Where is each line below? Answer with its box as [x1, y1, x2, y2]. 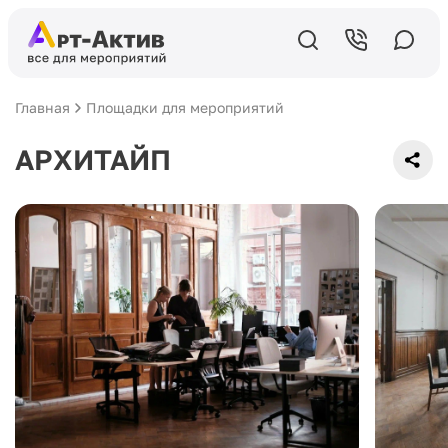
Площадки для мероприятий [86, 99, 284, 116]
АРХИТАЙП [15, 143, 171, 176]
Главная [15, 99, 70, 116]
